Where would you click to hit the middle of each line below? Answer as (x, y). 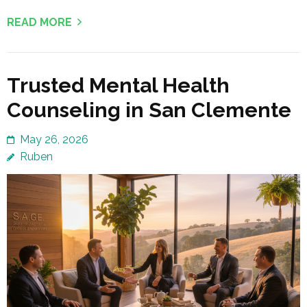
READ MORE (39, 22)
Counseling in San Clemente (149, 110)
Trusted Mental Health (118, 85)
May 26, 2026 (54, 139)
